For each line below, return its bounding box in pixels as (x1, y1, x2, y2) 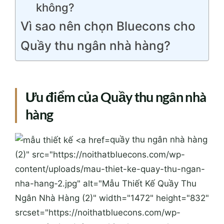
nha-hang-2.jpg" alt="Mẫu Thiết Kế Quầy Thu (15, 178, 196, 188)
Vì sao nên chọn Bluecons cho (20, 18, 195, 33)
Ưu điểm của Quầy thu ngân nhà (25, 88, 206, 105)
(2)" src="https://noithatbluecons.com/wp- (15, 149, 185, 159)
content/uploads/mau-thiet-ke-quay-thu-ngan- (15, 163, 205, 174)
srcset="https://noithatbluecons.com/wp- (15, 207, 180, 217)
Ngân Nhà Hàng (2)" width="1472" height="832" (15, 192, 209, 203)
